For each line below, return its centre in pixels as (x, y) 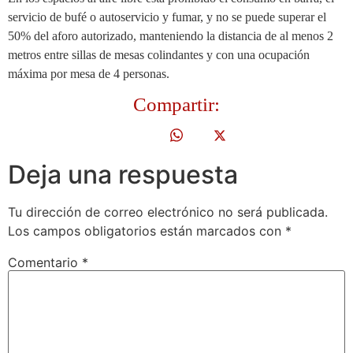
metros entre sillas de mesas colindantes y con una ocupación (159, 54)
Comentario (45, 263)
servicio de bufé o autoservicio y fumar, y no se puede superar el (167, 17)
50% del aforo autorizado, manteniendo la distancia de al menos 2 (171, 35)
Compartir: (176, 104)
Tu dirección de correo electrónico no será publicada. (168, 212)
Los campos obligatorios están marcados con (147, 230)
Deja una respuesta (123, 174)
